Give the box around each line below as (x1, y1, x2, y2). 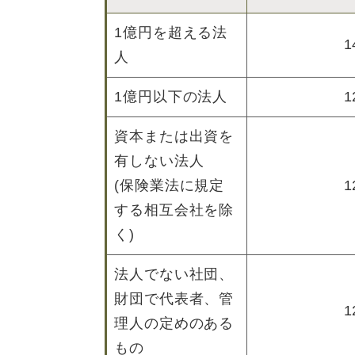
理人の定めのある (114, 315, 235, 331)
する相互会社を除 (114, 202, 235, 218)
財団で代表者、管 (114, 291, 235, 307)
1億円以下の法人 (114, 89, 228, 105)
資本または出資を (114, 128, 235, 144)
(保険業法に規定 (114, 177, 225, 193)
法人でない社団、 (114, 266, 235, 282)
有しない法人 (114, 153, 204, 169)
